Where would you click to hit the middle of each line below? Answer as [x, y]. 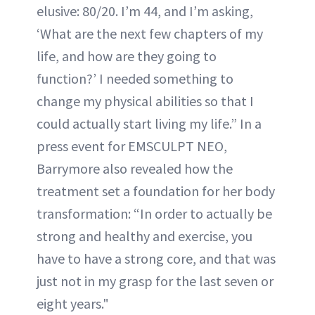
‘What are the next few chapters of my [150, 33]
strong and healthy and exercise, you [144, 236]
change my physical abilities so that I [145, 101]
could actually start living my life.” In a [149, 123]
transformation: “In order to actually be [154, 213]
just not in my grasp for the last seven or [155, 281]
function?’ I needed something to [135, 78]
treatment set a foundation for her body [156, 191]
